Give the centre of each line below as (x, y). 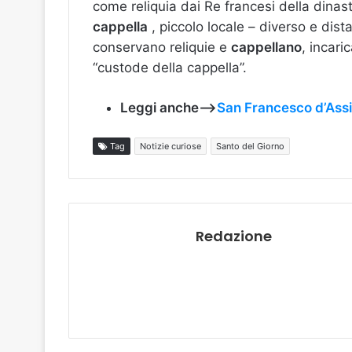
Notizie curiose (170, 147)
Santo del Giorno (250, 147)
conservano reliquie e (162, 48)
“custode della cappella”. (170, 68)
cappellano (266, 48)
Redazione (234, 236)
